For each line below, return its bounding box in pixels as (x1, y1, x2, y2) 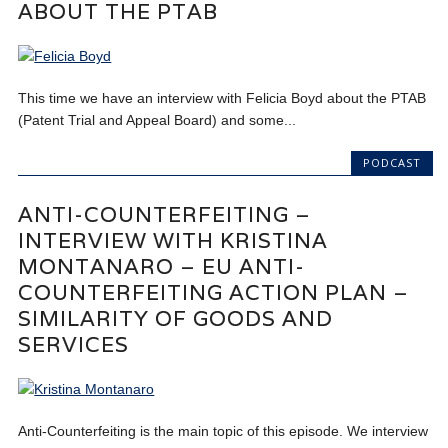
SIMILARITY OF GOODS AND (18, 305, 334, 333)
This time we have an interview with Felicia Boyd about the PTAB (18, 90, 427, 106)
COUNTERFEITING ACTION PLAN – (18, 279, 410, 307)
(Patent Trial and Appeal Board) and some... (18, 112, 297, 128)
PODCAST (362, 155, 421, 170)
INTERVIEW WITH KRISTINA (18, 227, 329, 255)
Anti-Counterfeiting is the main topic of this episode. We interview (18, 423, 429, 440)
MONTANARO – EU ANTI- (18, 253, 306, 281)
